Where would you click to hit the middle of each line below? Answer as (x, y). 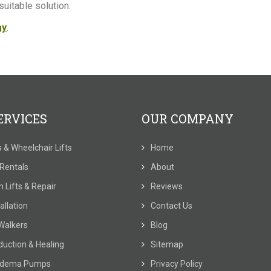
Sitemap (167, 244)
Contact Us (171, 206)
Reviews (167, 186)
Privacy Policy (177, 264)
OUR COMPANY (188, 119)
